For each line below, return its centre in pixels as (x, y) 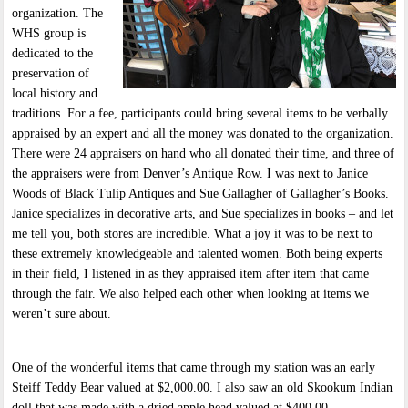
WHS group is (49, 34)
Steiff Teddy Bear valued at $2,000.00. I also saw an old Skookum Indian (203, 388)
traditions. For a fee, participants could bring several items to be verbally (200, 114)
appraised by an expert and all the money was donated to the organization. (203, 134)
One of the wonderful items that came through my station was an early (194, 368)
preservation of (51, 74)
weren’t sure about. (62, 314)
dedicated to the (53, 54)
